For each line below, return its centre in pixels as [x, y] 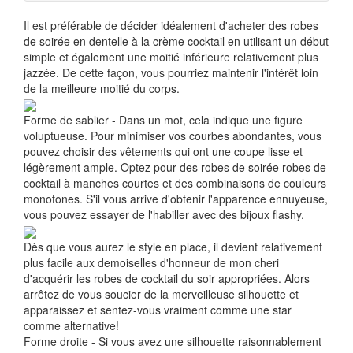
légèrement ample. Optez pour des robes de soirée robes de [175, 167]
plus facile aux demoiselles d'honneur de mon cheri [151, 262]
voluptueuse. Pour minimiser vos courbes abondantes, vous [173, 136]
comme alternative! [71, 325]
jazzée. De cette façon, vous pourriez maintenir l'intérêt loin [171, 72]
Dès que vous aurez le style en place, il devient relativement [173, 246]
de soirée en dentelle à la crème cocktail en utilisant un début [176, 41]
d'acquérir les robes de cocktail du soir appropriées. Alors [167, 278]
